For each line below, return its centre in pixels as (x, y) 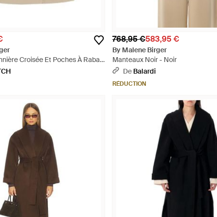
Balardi (145, 71)
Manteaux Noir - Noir (145, 60)
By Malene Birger (139, 50)
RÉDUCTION (129, 84)
